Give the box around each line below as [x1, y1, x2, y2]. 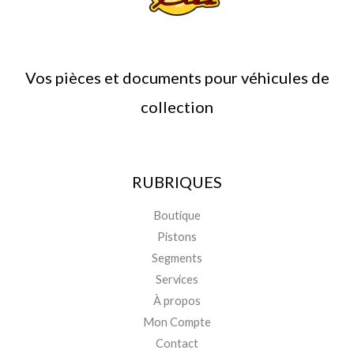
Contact [156, 337, 198, 351]
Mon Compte [143, 315, 211, 330]
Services [156, 273, 198, 287]
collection [141, 96, 213, 116]
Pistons [157, 230, 197, 244]
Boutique [153, 209, 201, 223]
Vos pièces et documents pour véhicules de [24, 67, 330, 87]
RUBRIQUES [132, 171, 222, 191]
